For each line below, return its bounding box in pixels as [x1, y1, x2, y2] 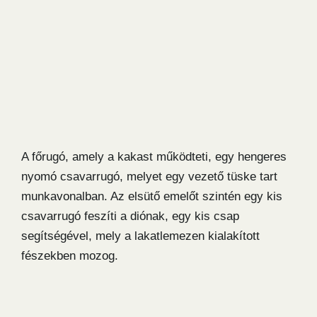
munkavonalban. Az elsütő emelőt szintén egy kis [21, 190, 282, 204]
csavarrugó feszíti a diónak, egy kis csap [21, 209, 239, 224]
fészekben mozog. [21, 249, 118, 263]
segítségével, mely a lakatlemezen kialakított [21, 229, 260, 243]
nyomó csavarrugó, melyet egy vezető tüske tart [21, 170, 277, 184]
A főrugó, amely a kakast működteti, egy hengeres [21, 150, 287, 164]
